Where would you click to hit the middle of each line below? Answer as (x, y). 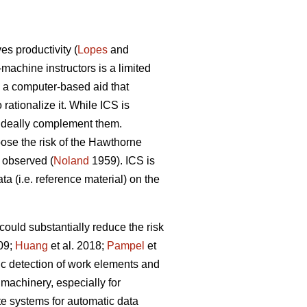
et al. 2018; (77, 246)
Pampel (126, 246)
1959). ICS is (122, 161)
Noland (71, 161)
